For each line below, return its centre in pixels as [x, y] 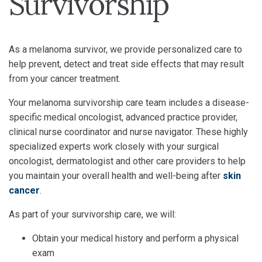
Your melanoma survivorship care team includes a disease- [129, 103]
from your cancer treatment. [65, 79]
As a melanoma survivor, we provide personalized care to [125, 49]
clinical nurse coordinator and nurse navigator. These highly [128, 132]
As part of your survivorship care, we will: [92, 214]
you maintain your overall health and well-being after [116, 176]
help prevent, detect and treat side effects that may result [126, 64]
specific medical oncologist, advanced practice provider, [123, 117]
